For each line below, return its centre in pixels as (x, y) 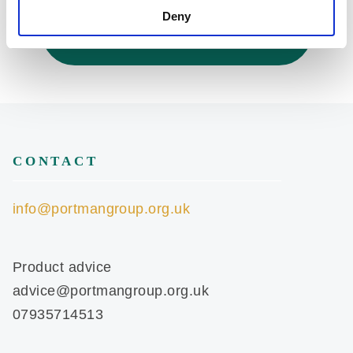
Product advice (62, 267)
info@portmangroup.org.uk (102, 208)
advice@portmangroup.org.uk (111, 290)
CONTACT (56, 161)
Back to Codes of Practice (176, 32)
